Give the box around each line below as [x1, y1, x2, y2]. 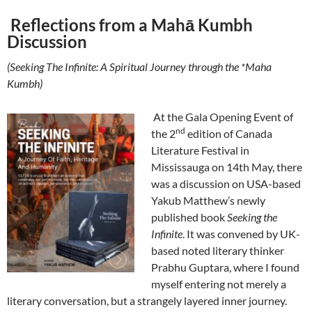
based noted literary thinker [151, 244, 284, 258]
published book [151, 210, 227, 224]
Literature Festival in [151, 143, 249, 157]
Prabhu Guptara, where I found [151, 260, 299, 274]
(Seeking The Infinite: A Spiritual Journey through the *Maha [7, 60, 272, 74]
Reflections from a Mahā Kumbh [7, 15, 253, 36]
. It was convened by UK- [182, 227, 300, 241]
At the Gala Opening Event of [151, 110, 293, 124]
